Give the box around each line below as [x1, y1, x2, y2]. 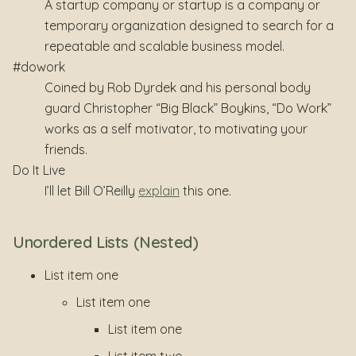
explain [138, 183, 180, 199]
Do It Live [13, 162, 65, 179]
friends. [44, 141, 87, 158]
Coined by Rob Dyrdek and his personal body [44, 79, 311, 96]
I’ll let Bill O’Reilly [44, 183, 138, 199]
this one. [180, 183, 231, 199]
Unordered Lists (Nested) [13, 232, 199, 253]
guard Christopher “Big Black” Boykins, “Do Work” [44, 100, 331, 117]
